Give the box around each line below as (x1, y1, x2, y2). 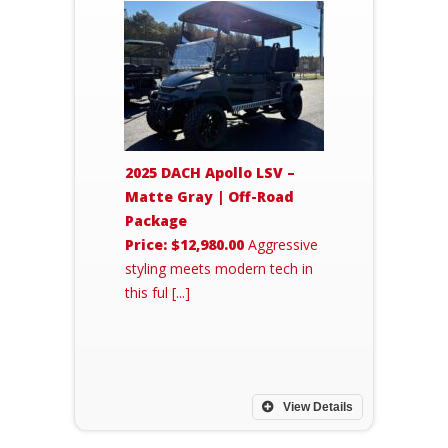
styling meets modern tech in (125, 259, 313, 278)
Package (125, 211, 187, 230)
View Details (280, 400, 353, 414)
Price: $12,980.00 (125, 235, 244, 254)
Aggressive (244, 235, 318, 254)
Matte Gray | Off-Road (125, 187, 294, 206)
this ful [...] (125, 283, 190, 302)
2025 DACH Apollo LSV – (125, 163, 295, 182)
